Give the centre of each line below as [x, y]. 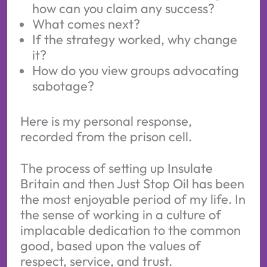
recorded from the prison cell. [106, 136]
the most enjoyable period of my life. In [133, 199]
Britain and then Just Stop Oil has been [132, 184]
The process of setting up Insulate [116, 168]
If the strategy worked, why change [134, 39]
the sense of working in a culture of [120, 215]
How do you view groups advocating [135, 70]
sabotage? [63, 86]
